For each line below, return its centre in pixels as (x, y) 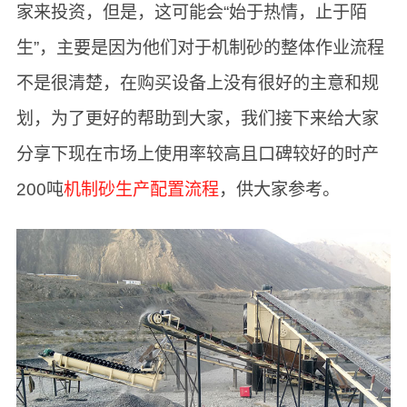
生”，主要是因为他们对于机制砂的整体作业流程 (200, 47)
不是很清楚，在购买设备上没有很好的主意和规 (197, 83)
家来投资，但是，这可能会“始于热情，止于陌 (191, 12)
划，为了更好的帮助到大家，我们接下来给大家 (197, 118)
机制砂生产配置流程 (141, 189)
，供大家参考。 (279, 189)
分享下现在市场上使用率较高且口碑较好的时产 (197, 154)
